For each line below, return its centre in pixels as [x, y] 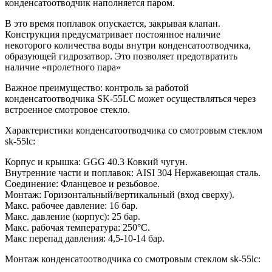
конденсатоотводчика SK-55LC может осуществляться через [130, 98]
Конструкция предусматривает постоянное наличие [113, 34]
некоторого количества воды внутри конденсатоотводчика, [128, 45]
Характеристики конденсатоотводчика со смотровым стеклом [134, 130]
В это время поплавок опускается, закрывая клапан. [113, 23]
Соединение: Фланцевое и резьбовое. [82, 183]
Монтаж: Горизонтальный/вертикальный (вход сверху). [120, 194]
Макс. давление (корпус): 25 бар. [73, 216]
